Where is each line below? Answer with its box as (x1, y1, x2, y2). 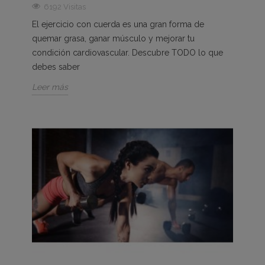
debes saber (32, 62, 80, 72)
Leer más (32, 82, 68, 92)
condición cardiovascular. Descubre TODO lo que (32, 48, 223, 58)
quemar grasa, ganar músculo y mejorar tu (32, 34, 195, 44)
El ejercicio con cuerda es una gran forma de (32, 20, 204, 30)
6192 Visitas (44, 2, 86, 12)
